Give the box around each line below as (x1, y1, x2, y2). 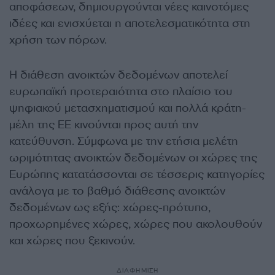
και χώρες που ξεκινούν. (9, 233, 135, 249)
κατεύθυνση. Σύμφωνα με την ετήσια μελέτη (9, 134, 238, 149)
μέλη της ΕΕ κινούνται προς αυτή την (9, 117, 198, 133)
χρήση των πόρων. (9, 33, 107, 48)
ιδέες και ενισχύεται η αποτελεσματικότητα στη (9, 16, 250, 31)
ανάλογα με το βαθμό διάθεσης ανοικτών (9, 184, 225, 199)
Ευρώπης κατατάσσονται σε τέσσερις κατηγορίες (9, 167, 265, 182)
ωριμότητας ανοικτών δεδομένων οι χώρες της (9, 150, 257, 166)
